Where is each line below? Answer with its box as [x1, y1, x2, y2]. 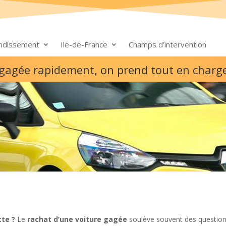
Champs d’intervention [129, 39, 207, 49]
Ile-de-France [61, 39, 108, 49]
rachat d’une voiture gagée [27, 214, 128, 224]
